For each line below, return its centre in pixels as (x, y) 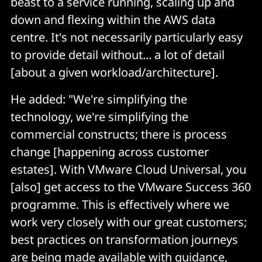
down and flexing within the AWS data (113, 19)
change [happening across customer (110, 151)
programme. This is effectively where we (120, 204)
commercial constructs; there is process (119, 134)
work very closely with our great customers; (129, 222)
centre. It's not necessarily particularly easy (127, 37)
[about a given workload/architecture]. (114, 72)
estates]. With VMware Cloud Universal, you (128, 169)
